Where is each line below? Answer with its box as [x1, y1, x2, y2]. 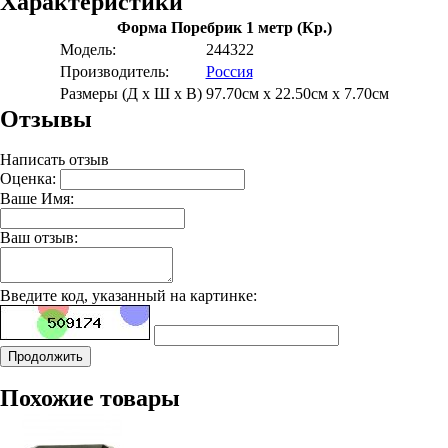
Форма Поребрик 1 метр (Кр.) [116, 19, 332, 36]
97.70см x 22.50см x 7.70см [205, 85, 389, 102]
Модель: [59, 41, 116, 58]
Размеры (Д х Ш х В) [59, 85, 202, 102]
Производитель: [59, 63, 169, 80]
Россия [205, 63, 253, 80]
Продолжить [8, 349, 83, 364]
